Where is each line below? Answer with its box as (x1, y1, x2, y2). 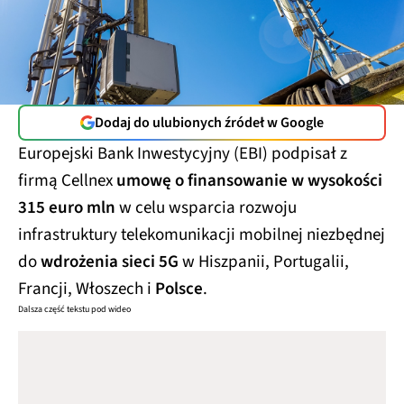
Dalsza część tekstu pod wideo (18, 303, 131, 316)
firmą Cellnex (18, 169, 116, 193)
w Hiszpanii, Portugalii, (179, 250, 349, 274)
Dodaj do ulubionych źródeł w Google (95, 113, 324, 133)
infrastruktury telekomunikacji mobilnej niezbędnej (18, 223, 385, 247)
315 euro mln (18, 196, 119, 220)
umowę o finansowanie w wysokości (116, 169, 382, 193)
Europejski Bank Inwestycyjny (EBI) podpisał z (18, 142, 347, 166)
